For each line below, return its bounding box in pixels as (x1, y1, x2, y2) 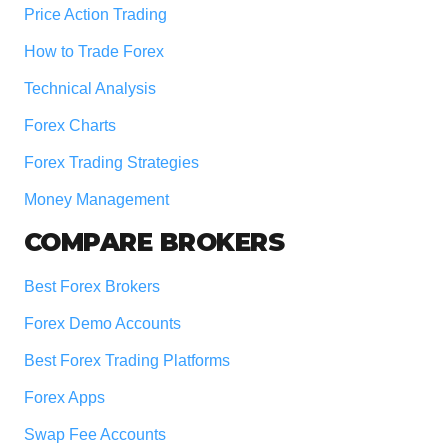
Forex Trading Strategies (23, 153, 199, 171)
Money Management (23, 190, 173, 208)
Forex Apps (23, 388, 105, 406)
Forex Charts (23, 116, 116, 134)
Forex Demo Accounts (23, 314, 181, 332)
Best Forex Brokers (23, 277, 160, 295)
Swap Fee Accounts (23, 425, 166, 443)
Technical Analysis (23, 79, 156, 97)
